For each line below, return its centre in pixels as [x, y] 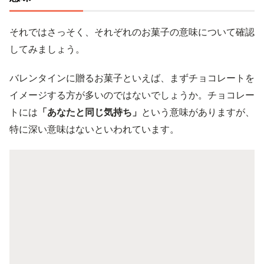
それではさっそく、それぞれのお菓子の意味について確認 [132, 32]
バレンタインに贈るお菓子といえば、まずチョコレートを [132, 78]
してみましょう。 [47, 49]
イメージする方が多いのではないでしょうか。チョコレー [132, 95]
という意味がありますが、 [198, 112]
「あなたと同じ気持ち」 [90, 112]
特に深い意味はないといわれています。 [94, 129]
